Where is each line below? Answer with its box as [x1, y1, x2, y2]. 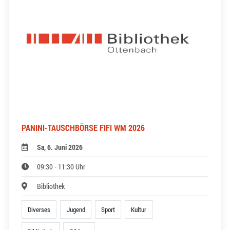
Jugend [66, 205, 85, 214]
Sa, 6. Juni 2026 [37, 142, 83, 152]
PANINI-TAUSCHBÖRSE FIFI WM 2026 [22, 122, 145, 133]
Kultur [131, 205, 147, 214]
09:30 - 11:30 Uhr [37, 161, 86, 171]
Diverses [28, 205, 51, 214]
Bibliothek [37, 181, 65, 191]
